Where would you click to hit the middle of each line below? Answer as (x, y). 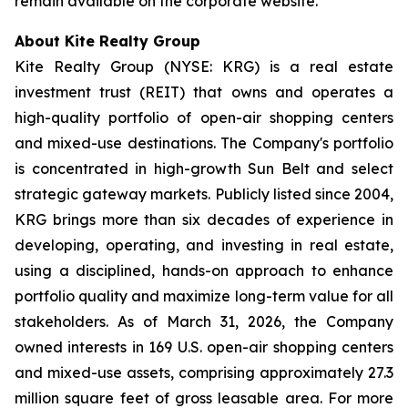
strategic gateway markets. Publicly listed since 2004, (204, 194)
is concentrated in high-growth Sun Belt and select (204, 168)
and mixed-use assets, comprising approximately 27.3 (204, 372)
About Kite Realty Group (107, 41)
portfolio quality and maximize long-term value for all (204, 296)
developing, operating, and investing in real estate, (204, 245)
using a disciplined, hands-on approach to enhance (204, 270)
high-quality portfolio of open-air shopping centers (204, 117)
